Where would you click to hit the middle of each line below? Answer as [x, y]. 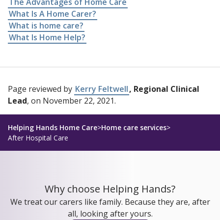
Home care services [134, 127]
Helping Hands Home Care [53, 127]
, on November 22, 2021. [71, 100]
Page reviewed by [41, 89]
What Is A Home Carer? [53, 14]
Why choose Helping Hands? [110, 189]
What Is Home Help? [47, 37]
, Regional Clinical [164, 89]
